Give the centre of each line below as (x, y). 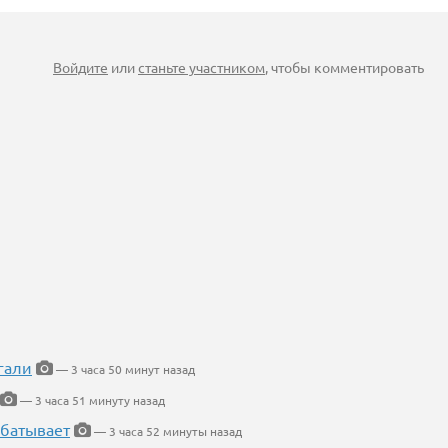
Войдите (80, 67)
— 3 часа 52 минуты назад (166, 431)
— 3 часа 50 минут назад (124, 369)
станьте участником (201, 67)
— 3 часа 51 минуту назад (91, 400)
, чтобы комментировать (344, 67)
